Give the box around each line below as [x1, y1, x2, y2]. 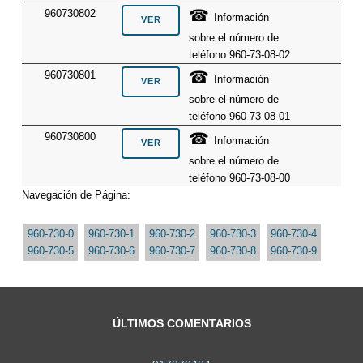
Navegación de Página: [21, 188, 130, 201]
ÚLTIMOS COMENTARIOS [112, 317, 251, 331]
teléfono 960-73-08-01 [189, 109, 291, 122]
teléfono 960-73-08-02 [189, 48, 291, 61]
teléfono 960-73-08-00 [189, 171, 291, 184]
